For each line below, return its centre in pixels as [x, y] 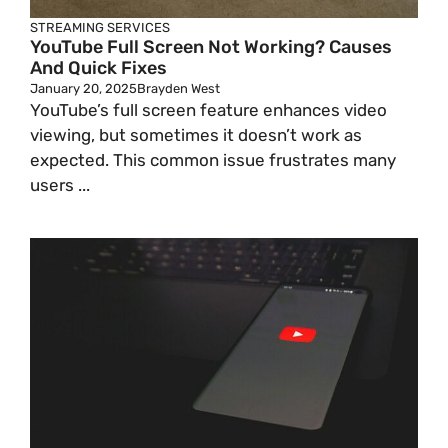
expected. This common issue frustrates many [213, 160]
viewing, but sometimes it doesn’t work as [196, 135]
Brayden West [178, 88]
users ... [60, 185]
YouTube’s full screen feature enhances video [208, 110]
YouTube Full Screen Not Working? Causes [211, 47]
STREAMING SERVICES [100, 27]
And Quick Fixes [98, 68]
